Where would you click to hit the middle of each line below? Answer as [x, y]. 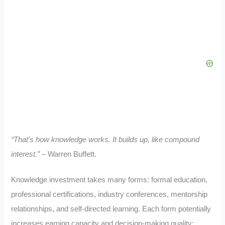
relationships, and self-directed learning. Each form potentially [111, 209]
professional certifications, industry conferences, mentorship [109, 195]
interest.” [26, 154]
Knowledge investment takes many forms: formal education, [109, 180]
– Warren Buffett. [68, 154]
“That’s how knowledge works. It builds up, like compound [105, 140]
